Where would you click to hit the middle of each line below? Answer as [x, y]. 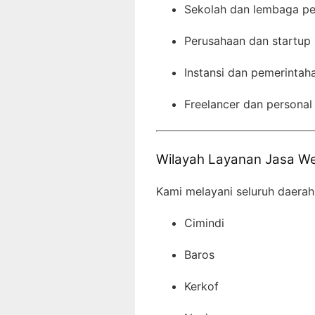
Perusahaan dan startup [247, 41]
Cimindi [204, 223]
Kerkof [201, 286]
